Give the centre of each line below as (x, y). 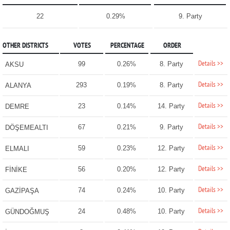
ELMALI (17, 149)
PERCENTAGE (127, 46)
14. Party (171, 106)
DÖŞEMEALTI (26, 128)
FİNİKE (16, 170)
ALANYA (18, 86)
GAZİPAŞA (22, 191)
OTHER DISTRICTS (25, 46)
